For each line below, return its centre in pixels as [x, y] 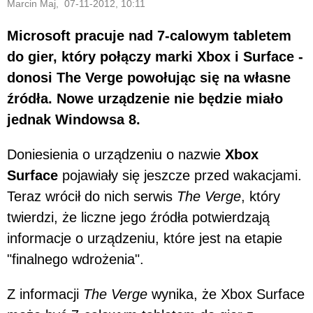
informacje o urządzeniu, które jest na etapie [145, 238]
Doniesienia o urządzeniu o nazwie [114, 154]
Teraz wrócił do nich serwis [92, 196]
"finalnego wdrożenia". [75, 259]
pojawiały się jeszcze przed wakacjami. [180, 175]
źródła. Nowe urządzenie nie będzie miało [145, 98]
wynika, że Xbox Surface [226, 294]
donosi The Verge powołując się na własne [149, 77]
